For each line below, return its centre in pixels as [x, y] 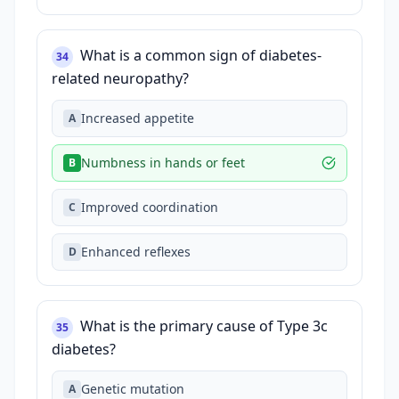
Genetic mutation [133, 389]
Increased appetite [138, 118]
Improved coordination [150, 207]
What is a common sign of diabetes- [201, 55]
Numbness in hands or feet [163, 163]
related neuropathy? [120, 78]
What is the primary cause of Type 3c [204, 326]
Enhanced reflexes [136, 252]
